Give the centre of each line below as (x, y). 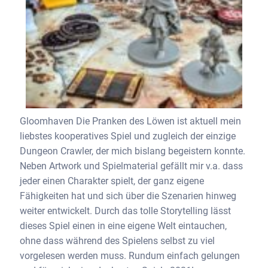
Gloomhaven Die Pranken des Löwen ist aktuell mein (130, 121)
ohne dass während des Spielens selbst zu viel (117, 241)
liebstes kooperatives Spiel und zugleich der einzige (128, 136)
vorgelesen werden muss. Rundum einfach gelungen (130, 256)
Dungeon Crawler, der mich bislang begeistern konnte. (133, 151)
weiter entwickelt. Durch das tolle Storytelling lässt (125, 211)
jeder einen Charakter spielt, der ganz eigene (112, 181)
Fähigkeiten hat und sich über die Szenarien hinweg (128, 196)
